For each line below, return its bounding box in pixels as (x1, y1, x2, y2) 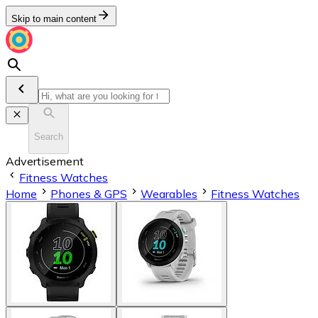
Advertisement (6, 153, 84, 168)
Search (34, 131, 63, 143)
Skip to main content (11, 13, 97, 24)
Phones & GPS (50, 186, 127, 201)
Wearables (141, 186, 197, 201)
